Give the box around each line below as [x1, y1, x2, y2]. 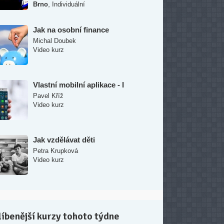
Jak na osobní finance [33, 25, 109, 34]
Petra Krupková [33, 147, 78, 154]
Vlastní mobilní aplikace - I [33, 80, 124, 89]
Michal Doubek [33, 37, 76, 44]
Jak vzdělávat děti [33, 135, 95, 144]
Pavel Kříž [33, 92, 63, 99]
